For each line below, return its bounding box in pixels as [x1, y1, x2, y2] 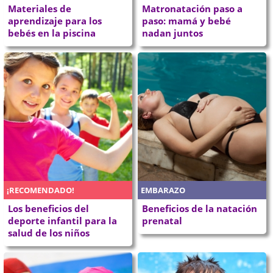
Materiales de [8, 2, 72, 15]
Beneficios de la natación [142, 202, 257, 214]
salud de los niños [8, 226, 90, 239]
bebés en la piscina [8, 27, 96, 40]
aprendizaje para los [8, 15, 102, 27]
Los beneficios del [8, 202, 90, 214]
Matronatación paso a [142, 2, 243, 15]
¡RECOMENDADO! [7, 184, 75, 196]
